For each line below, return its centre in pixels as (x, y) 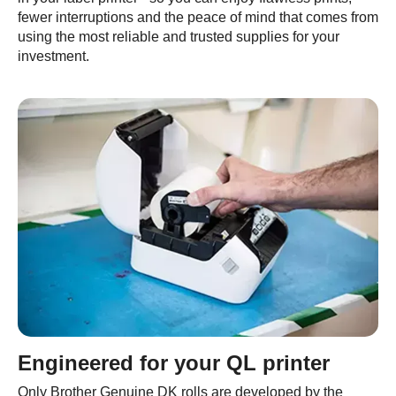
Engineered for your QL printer (174, 363)
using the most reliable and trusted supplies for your (179, 37)
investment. (53, 56)
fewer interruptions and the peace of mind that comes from (198, 17)
